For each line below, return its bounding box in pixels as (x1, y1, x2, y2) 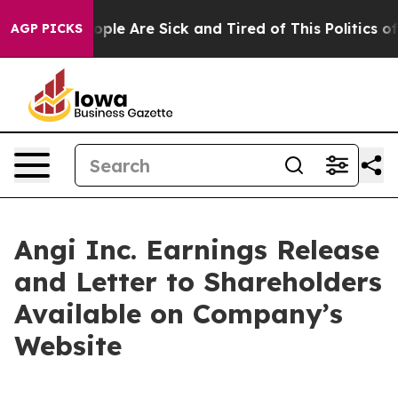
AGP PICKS (11, 20, 83, 36)
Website (14, 329, 122, 362)
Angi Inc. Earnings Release (14, 233, 379, 267)
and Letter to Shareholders (14, 265, 382, 298)
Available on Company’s (14, 297, 343, 330)
